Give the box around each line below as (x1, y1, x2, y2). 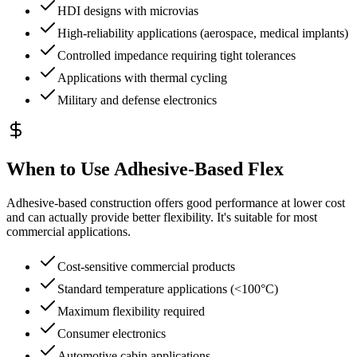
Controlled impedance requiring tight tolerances (57, 49, 296, 63)
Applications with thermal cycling (57, 71, 227, 85)
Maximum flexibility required (57, 304, 205, 319)
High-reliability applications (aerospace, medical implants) (57, 26, 348, 41)
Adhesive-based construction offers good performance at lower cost (6, 196, 345, 210)
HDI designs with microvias (57, 4, 198, 18)
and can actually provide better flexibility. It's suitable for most (6, 210, 317, 225)
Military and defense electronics (57, 93, 217, 108)
